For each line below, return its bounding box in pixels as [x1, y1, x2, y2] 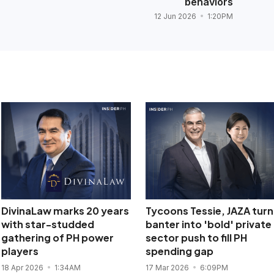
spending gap [145, 245, 213, 258]
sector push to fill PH [145, 231, 247, 245]
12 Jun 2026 [154, 12, 198, 21]
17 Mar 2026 [145, 263, 191, 273]
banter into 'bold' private [145, 218, 272, 231]
